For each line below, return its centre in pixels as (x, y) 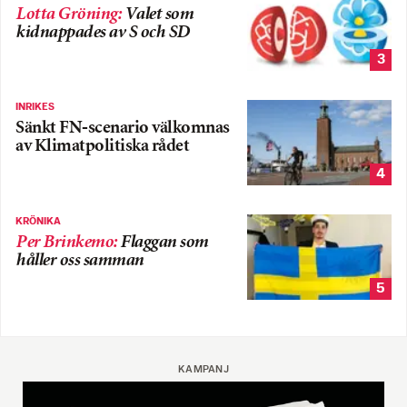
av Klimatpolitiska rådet (102, 147)
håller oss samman (79, 261)
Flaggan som (164, 243)
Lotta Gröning (66, 15)
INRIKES (35, 108)
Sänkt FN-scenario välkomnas (123, 129)
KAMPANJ (203, 369)
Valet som (158, 15)
